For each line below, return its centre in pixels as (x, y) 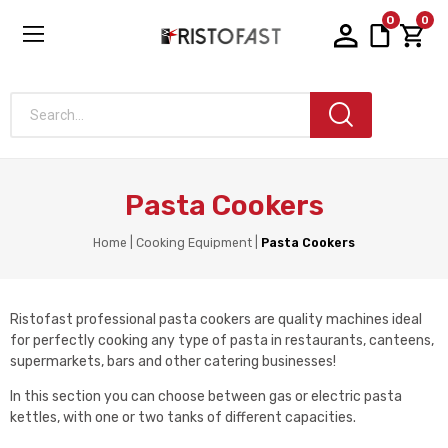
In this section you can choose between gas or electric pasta (206, 396)
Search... (36, 124)
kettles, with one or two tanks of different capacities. (183, 417)
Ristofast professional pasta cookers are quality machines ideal (216, 319)
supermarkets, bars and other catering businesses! (173, 361)
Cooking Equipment (194, 243)
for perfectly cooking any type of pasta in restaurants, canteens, (222, 340)
